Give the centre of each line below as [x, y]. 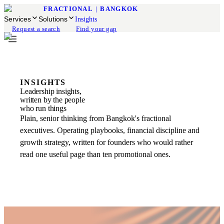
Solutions [53, 19]
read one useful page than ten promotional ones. [95, 154]
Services [17, 19]
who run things [43, 108]
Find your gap [96, 29]
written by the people [52, 100]
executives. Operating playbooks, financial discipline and [110, 130]
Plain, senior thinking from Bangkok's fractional [95, 118]
